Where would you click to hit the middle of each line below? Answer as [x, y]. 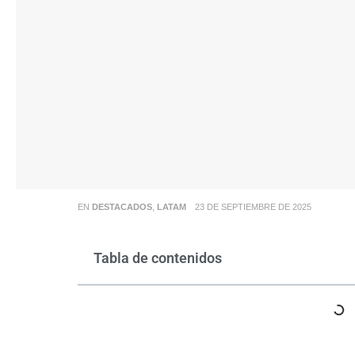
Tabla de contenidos [157, 258]
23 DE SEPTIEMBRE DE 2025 [253, 206]
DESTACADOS [122, 206]
